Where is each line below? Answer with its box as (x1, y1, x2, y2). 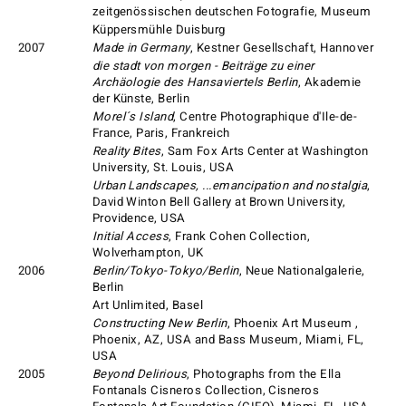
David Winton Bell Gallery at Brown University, (92, 193, 346, 212)
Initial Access (92, 227, 169, 246)
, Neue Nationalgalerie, (238, 262, 365, 281)
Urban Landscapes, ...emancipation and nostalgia (92, 177, 368, 196)
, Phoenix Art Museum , (227, 314, 359, 333)
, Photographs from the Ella (187, 365, 342, 384)
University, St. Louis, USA (92, 159, 235, 178)
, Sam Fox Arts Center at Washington (160, 142, 369, 161)
